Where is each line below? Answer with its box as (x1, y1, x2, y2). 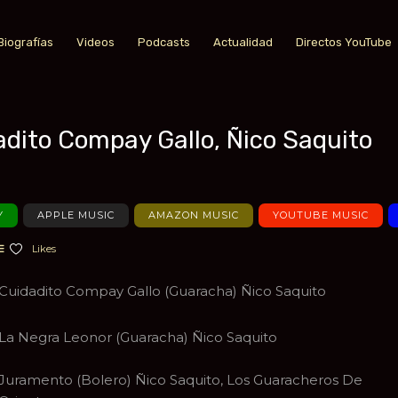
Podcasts (137, 36, 190, 50)
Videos (76, 36, 115, 50)
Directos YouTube (295, 36, 392, 50)
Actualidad (212, 36, 273, 50)
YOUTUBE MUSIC (273, 209, 369, 221)
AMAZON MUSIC (148, 209, 239, 221)
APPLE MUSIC (37, 209, 115, 221)
